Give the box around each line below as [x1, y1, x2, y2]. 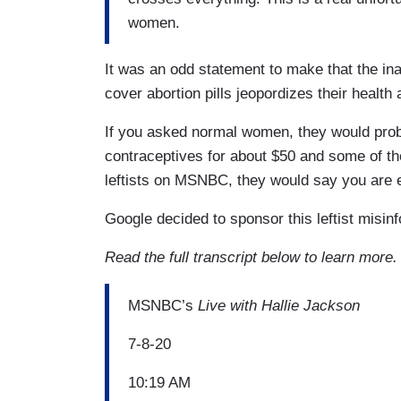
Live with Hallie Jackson [198, 296, 360, 314]
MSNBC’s [128, 296, 198, 314]
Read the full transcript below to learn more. [105, 249, 397, 267]
